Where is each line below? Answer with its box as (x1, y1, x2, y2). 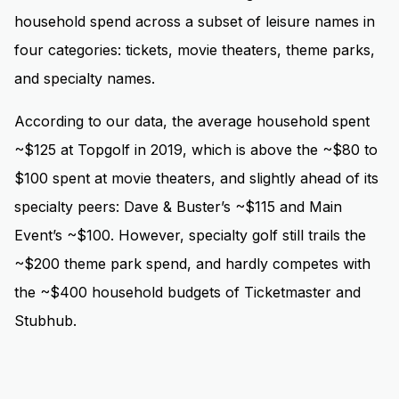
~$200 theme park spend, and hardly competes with (14, 255, 370, 273)
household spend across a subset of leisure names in (14, 12, 375, 31)
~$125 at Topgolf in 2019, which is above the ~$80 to (14, 141, 378, 159)
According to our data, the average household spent (14, 112, 370, 131)
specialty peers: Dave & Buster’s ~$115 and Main (14, 198, 342, 216)
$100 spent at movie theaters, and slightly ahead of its (14, 169, 379, 188)
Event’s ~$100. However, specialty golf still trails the (14, 226, 366, 245)
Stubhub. (14, 312, 90, 330)
